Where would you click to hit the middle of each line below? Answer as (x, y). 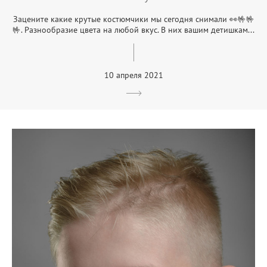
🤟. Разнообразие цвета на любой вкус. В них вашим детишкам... (133, 30)
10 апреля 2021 (133, 75)
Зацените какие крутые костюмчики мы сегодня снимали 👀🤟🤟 (133, 19)
